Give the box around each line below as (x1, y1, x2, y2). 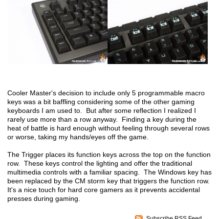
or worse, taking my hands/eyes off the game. (7, 132, 149, 141)
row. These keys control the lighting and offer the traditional (7, 159, 192, 167)
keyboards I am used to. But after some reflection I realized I (7, 106, 196, 114)
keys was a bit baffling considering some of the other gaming (7, 97, 195, 106)
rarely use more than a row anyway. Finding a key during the (7, 115, 197, 123)
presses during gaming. (7, 194, 80, 202)
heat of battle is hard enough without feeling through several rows (7, 124, 210, 132)
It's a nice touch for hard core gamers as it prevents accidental (7, 185, 200, 194)
